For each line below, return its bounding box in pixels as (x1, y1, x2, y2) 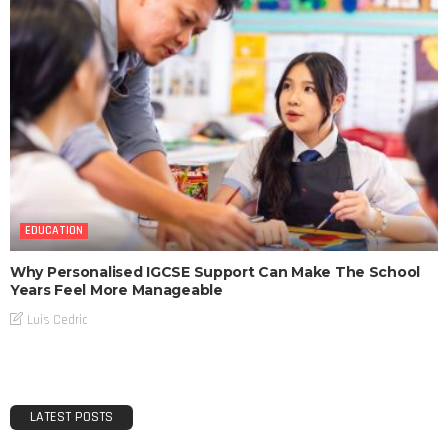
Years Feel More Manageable (10, 281, 223, 300)
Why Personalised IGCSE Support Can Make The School (10, 263, 421, 282)
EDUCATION (25, 223, 83, 239)
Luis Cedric (27, 311, 88, 328)
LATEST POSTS (30, 407, 113, 426)
